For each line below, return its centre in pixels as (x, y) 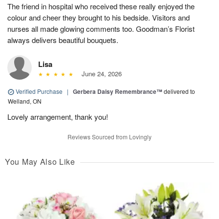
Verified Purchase (39, 91)
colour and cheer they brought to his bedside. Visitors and (99, 17)
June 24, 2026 (99, 73)
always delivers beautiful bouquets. (63, 40)
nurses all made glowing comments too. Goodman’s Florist (101, 28)
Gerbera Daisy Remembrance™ (118, 91)
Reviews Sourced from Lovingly (109, 136)
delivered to (179, 91)
